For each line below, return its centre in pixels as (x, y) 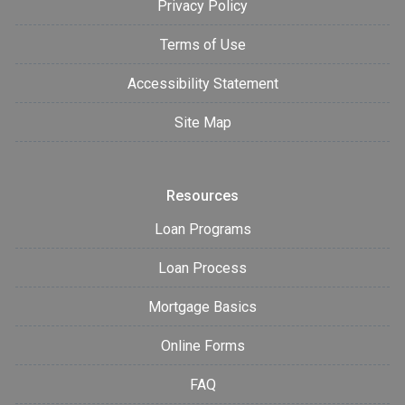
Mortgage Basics (202, 306)
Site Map (202, 122)
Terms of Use (202, 44)
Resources (202, 195)
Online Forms (202, 345)
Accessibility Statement (202, 83)
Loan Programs (202, 229)
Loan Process (202, 268)
